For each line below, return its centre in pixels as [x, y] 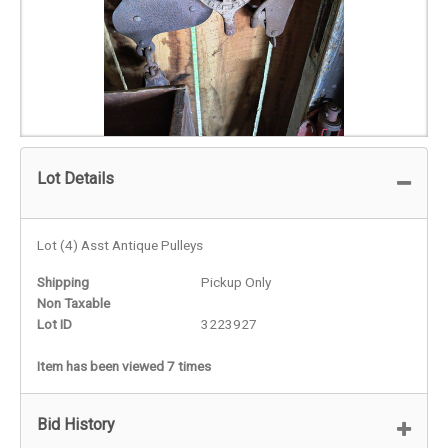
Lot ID [54, 323]
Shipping [63, 281]
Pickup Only [236, 281]
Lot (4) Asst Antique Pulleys [120, 244]
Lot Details [75, 178]
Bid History [76, 424]
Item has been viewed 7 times [124, 365]
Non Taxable [73, 302]
